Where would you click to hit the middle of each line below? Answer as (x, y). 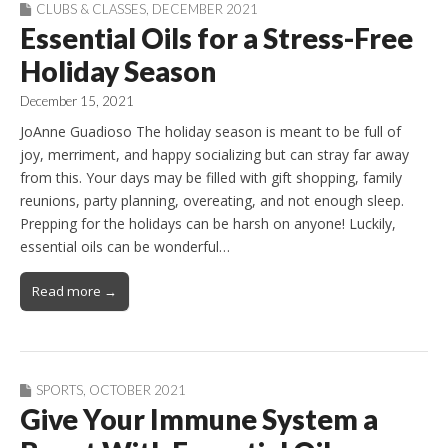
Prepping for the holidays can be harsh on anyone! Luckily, (208, 223)
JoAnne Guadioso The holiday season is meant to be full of (210, 131)
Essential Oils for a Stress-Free (216, 37)
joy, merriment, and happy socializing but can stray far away (214, 154)
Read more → (74, 290)
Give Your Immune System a (199, 418)
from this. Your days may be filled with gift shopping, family (211, 177)
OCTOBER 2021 (137, 389)
